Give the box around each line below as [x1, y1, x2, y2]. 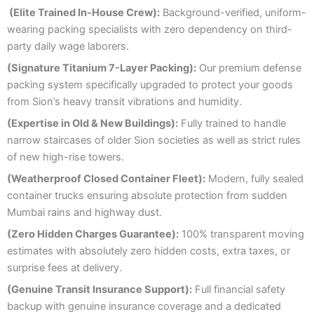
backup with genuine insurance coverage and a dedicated [7, 299, 281, 313]
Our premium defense [196, 61, 301, 74]
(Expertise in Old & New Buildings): [7, 116, 178, 130]
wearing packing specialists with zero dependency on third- [7, 22, 292, 36]
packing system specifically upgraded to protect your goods [7, 78, 293, 91]
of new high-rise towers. [7, 150, 124, 163]
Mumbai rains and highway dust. [7, 205, 162, 219]
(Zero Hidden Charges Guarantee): [7, 227, 179, 240]
